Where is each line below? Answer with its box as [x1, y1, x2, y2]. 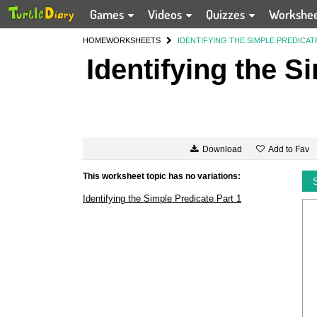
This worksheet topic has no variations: [83, 171, 241, 181]
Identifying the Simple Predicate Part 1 [83, 193, 241, 204]
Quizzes [206, 6, 248, 22]
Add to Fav [267, 144, 309, 154]
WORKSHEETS [106, 36, 161, 45]
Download [202, 144, 242, 155]
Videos [148, 6, 185, 22]
